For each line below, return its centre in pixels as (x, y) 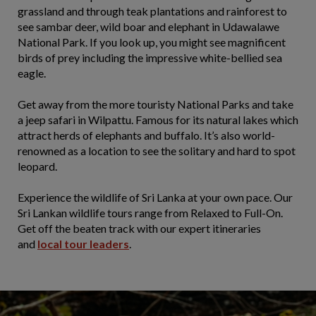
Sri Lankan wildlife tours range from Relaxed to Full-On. (150, 213)
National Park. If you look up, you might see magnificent (152, 42)
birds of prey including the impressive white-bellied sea (150, 57)
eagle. (32, 73)
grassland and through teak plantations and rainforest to (152, 11)
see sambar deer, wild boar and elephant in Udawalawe (148, 26)
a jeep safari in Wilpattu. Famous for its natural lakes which (158, 120)
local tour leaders (83, 244)
